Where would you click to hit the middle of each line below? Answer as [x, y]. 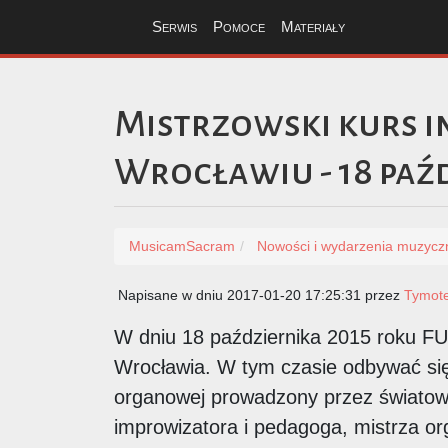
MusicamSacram [182, 245]
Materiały [313, 26]
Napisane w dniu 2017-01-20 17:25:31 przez [259, 294]
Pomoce [239, 26]
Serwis [174, 26]
